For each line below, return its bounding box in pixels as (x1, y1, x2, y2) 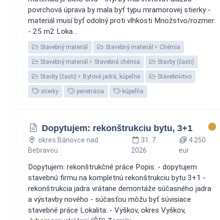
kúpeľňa (121, 87, 143, 95)
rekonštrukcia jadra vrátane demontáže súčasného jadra (28, 184, 211, 193)
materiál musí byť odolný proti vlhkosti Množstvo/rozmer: (28, 16, 216, 25)
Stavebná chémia (94, 58, 140, 65)
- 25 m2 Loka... (28, 27, 77, 36)
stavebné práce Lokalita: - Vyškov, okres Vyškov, (28, 205, 186, 215)
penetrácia (75, 87, 104, 95)
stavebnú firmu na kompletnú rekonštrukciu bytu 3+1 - (28, 173, 206, 182)
